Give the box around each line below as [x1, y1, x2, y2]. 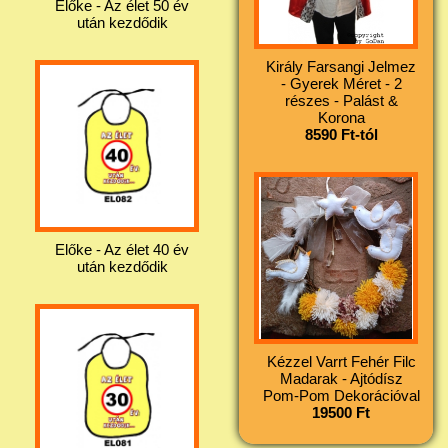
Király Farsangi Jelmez [266, 57, 416, 75]
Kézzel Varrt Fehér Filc [266, 352, 416, 370]
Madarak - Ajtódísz [279, 369, 403, 387]
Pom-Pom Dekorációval [262, 386, 420, 404]
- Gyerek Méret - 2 [280, 74, 402, 92]
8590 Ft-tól [304, 125, 378, 143]
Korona [317, 108, 365, 126]
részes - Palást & [284, 91, 398, 109]
